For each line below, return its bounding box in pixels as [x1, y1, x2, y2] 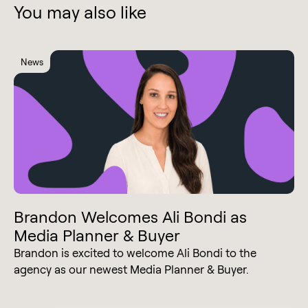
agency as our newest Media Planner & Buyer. [14, 262, 249, 277]
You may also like [14, 1, 146, 23]
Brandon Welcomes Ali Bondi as [14, 206, 247, 228]
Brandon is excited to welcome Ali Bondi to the [14, 245, 256, 261]
